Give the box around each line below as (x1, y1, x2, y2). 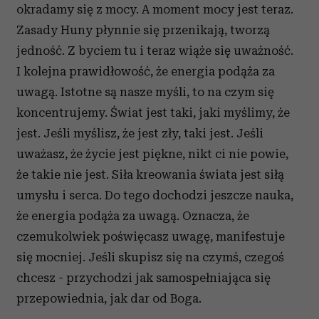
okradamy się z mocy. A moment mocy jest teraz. (16, 2, 293, 16)
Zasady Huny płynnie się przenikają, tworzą (16, 23, 270, 37)
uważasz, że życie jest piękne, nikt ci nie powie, (16, 147, 288, 161)
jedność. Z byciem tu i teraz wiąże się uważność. (16, 43, 293, 58)
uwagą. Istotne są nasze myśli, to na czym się (16, 85, 274, 99)
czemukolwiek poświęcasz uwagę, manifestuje (16, 229, 285, 244)
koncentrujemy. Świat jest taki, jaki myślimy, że (16, 105, 290, 120)
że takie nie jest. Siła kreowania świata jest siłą (16, 167, 284, 182)
